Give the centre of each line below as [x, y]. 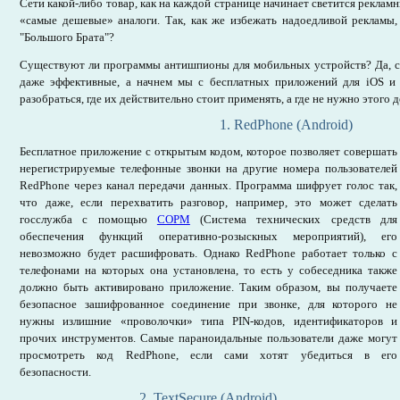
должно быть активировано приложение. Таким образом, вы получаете [208, 287]
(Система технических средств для [294, 219]
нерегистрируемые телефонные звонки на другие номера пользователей [208, 168]
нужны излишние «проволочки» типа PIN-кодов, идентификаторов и [208, 321]
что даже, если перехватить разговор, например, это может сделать [208, 202]
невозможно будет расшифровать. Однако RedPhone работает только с [208, 253]
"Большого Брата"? [67, 37]
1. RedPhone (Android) [286, 125]
